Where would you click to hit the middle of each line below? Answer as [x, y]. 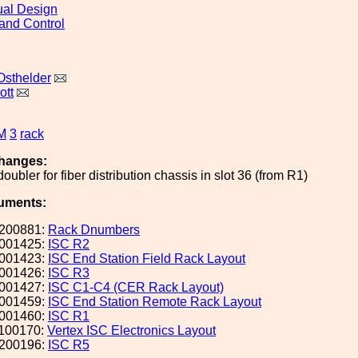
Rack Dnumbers [94, 230]
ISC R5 [69, 345]
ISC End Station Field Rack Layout [147, 259]
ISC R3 [69, 273]
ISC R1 [69, 316]
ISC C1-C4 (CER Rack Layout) [136, 287]
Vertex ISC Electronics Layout [131, 330]
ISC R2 [69, 244]
